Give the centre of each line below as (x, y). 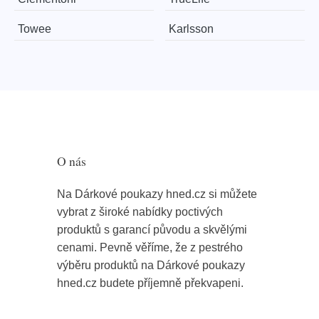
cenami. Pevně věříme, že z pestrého (150, 248)
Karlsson (192, 29)
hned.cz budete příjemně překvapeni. (150, 283)
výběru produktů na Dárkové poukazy (151, 266)
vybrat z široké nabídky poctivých (140, 212)
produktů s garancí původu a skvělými (152, 230)
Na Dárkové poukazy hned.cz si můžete (157, 194)
